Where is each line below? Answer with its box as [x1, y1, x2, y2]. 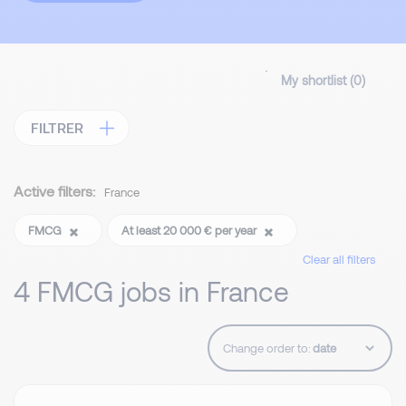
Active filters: [14, 182, 95, 200]
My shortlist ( [281, 72, 353, 89]
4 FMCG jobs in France [14, 275, 289, 308]
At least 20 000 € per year [121, 223, 259, 238]
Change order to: [223, 341, 311, 356]
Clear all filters [303, 252, 375, 267]
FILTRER [31, 119, 83, 137]
